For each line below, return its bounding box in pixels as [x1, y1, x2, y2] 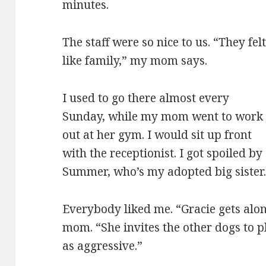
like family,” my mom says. [62, 53, 208, 69]
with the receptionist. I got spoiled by [62, 145, 263, 161]
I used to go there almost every [62, 90, 230, 106]
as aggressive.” [62, 238, 143, 254]
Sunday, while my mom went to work [62, 109, 264, 125]
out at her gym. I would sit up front [62, 127, 252, 143]
